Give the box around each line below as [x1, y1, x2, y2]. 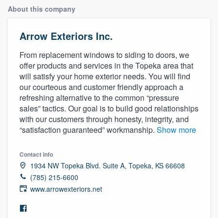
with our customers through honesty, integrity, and [19, 113, 189, 125]
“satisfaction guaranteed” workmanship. [19, 124, 157, 135]
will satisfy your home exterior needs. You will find [19, 70, 190, 82]
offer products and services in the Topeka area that [19, 59, 193, 71]
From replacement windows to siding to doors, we [19, 49, 189, 60]
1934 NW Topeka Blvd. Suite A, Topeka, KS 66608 [30, 160, 185, 170]
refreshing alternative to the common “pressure [19, 91, 179, 103]
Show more [157, 124, 196, 135]
